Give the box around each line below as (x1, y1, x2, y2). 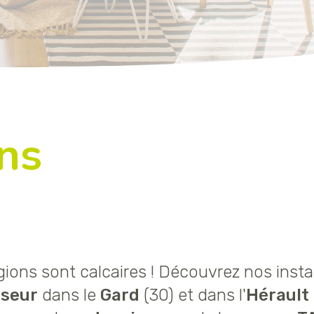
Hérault (246, 285, 309, 306)
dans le (38, 285, 100, 306)
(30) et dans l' (144, 285, 246, 306)
